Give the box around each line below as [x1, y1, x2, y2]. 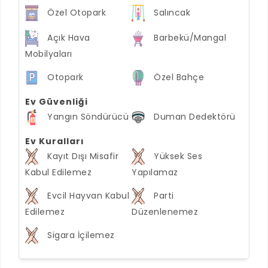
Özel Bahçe [154, 71, 204, 83]
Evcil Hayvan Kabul [47, 189, 129, 202]
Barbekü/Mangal [154, 31, 226, 44]
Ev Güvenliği [25, 96, 88, 108]
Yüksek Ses [154, 150, 202, 162]
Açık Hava [47, 31, 90, 44]
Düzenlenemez [132, 206, 198, 218]
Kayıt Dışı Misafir [47, 150, 118, 162]
